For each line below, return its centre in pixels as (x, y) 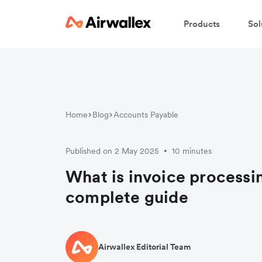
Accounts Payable (146, 114)
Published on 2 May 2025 (112, 151)
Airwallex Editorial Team (144, 247)
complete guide (127, 197)
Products (202, 23)
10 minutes (192, 151)
